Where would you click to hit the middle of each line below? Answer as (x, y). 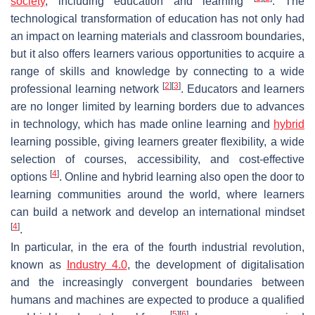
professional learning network (86, 89)
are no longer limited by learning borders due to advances (157, 106)
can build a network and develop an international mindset (157, 212)
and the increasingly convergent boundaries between (157, 282)
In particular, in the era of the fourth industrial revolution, (157, 247)
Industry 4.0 (97, 264)
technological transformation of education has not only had (157, 18)
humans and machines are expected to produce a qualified (157, 300)
